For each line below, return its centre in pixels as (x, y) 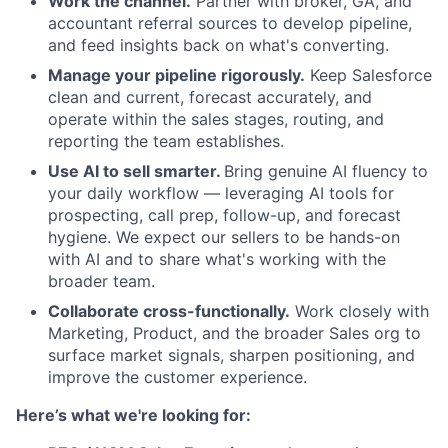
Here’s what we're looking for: (133, 415)
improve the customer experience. (177, 377)
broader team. (101, 281)
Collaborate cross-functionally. (169, 311)
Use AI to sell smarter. (136, 171)
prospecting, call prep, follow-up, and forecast (224, 215)
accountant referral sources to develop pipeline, (230, 23)
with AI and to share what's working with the (217, 259)
